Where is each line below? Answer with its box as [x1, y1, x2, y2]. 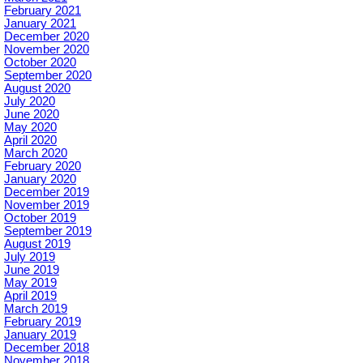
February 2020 [4, 160, 81, 173]
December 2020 [4, 30, 89, 44]
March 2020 [4, 147, 67, 160]
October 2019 [4, 211, 76, 225]
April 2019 [4, 289, 57, 303]
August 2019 [4, 237, 70, 251]
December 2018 [4, 341, 89, 355]
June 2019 [4, 263, 59, 277]
